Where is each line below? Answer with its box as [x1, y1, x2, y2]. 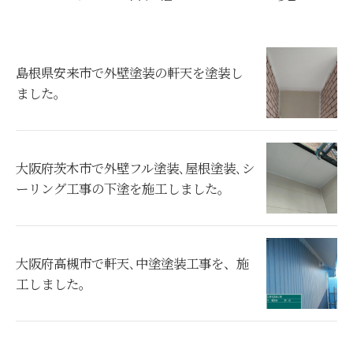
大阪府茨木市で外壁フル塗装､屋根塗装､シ [16, 158, 255, 177]
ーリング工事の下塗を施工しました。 [16, 179, 230, 198]
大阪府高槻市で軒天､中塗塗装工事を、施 [16, 254, 249, 273]
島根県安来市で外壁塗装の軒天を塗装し [16, 63, 243, 82]
